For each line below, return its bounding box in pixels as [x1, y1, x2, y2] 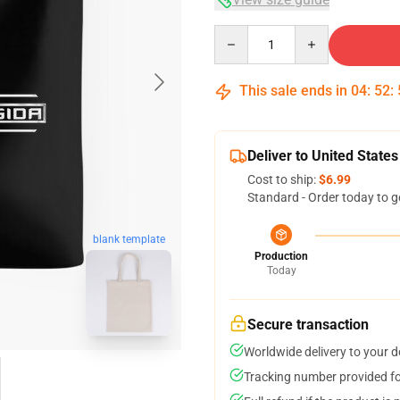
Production [254, 250, 308, 262]
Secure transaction [247, 316, 369, 333]
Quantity [213, 26, 262, 40]
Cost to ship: [247, 172, 319, 187]
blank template [92, 233, 165, 246]
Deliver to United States [247, 147, 398, 164]
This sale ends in [236, 82, 351, 99]
